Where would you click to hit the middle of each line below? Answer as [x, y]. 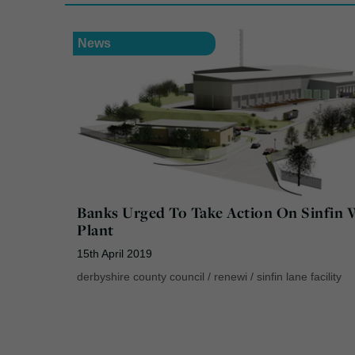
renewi [231, 277]
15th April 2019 [115, 254]
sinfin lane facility [299, 277]
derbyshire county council [141, 277]
